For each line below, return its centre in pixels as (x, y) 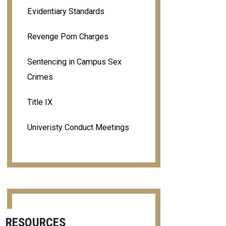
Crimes (40, 77)
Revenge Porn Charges (68, 36)
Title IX (40, 102)
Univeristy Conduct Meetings (78, 127)
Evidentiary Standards (66, 11)
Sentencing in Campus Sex (74, 62)
